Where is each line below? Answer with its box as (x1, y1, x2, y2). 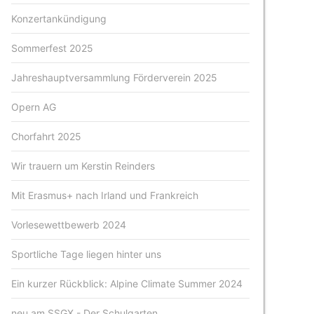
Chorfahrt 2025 (11, 130, 82, 142)
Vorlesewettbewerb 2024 (11, 219, 127, 231)
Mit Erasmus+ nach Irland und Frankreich (11, 189, 199, 201)
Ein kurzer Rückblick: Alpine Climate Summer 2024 (11, 278, 243, 289)
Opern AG (11, 101, 57, 113)
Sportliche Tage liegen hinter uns (11, 248, 162, 260)
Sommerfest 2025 (11, 42, 94, 54)
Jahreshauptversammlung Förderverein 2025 (11, 71, 218, 83)
